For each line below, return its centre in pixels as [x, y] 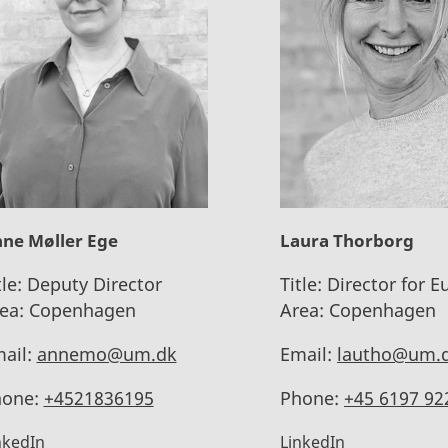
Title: [301, 283]
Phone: [309, 397]
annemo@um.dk [106, 353]
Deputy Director [91, 283]
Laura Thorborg [347, 240]
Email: [306, 353]
